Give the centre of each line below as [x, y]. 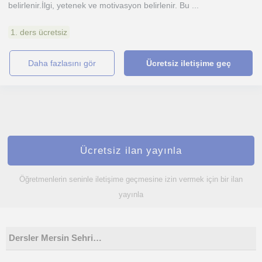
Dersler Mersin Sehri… [55, 238]
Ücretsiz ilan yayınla [131, 150]
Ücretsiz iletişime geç [188, 63]
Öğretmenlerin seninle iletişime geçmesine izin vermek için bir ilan [131, 179]
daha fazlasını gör [65, 63]
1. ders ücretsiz [39, 32]
